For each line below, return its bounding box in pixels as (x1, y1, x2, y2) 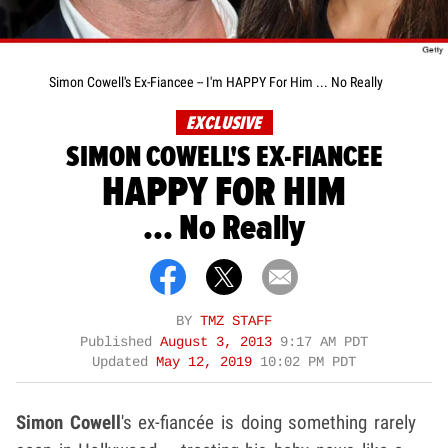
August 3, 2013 (160, 334, 280, 350)
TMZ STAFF (200, 313, 272, 329)
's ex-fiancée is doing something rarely (120, 410, 417, 434)
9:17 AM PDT (280, 334, 368, 350)
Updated (92, 354, 156, 370)
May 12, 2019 (156, 354, 260, 370)
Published (80, 334, 160, 350)
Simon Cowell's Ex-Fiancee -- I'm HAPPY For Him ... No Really (49, 73, 383, 90)
